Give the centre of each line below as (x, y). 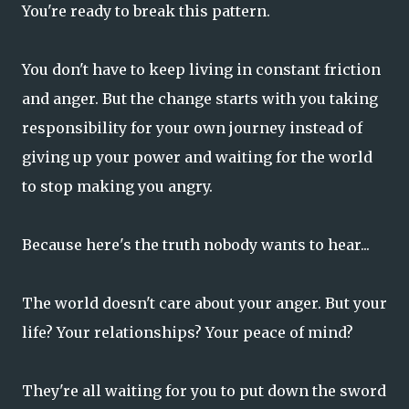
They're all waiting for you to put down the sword (204, 391)
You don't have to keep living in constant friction (201, 70)
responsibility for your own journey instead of (192, 128)
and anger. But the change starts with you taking (200, 99)
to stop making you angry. (117, 187)
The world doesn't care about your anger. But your (204, 304)
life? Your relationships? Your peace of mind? (188, 333)
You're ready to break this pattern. (146, 11)
